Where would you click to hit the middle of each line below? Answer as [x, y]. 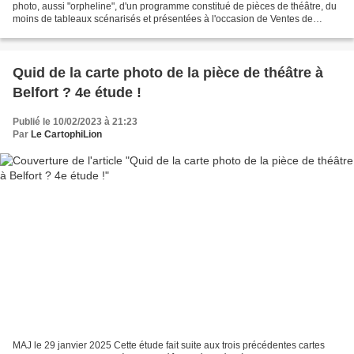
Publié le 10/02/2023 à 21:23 [75, 121]
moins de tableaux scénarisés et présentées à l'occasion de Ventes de [163, 19]
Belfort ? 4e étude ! [77, 92]
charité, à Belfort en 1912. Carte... [84, 31]
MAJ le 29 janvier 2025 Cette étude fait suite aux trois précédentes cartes [169, 346]
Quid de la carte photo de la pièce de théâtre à [168, 72]
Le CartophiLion [66, 134]
